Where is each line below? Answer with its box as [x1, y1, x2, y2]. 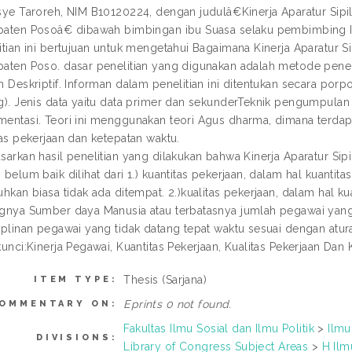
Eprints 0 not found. [123, 298, 232, 310]
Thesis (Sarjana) [123, 273, 207, 286]
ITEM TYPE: [33, 274, 118, 284]
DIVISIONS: [35, 332, 118, 343]
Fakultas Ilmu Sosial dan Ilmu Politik [123, 322, 314, 335]
